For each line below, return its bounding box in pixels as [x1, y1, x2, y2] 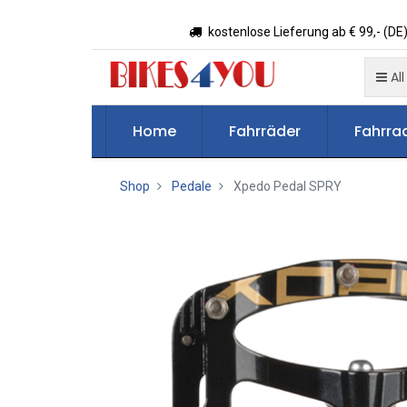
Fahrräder [229, 121, 302, 142]
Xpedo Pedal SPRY [233, 179, 342, 194]
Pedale [171, 179, 212, 194]
